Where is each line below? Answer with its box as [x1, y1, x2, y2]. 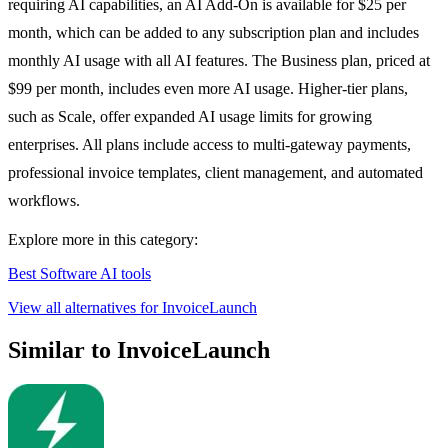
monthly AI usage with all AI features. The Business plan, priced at [8, 52, 430, 70]
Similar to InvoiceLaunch [8, 337, 270, 364]
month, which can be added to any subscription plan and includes [8, 24, 419, 42]
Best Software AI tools [8, 265, 151, 283]
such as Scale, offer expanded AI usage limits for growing [8, 108, 372, 126]
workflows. [8, 192, 80, 210]
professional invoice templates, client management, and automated [8, 164, 423, 182]
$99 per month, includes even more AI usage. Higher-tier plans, [8, 80, 408, 98]
